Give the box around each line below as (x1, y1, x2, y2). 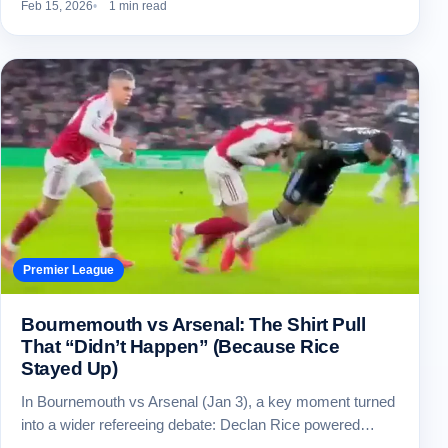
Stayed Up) (21, 358, 118, 380)
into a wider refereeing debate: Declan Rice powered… (21, 416, 375, 434)
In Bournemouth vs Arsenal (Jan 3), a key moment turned (21, 393, 395, 411)
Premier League (23, 263, 114, 278)
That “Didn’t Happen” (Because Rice (21, 336, 340, 358)
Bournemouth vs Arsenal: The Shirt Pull (21, 314, 366, 336)
